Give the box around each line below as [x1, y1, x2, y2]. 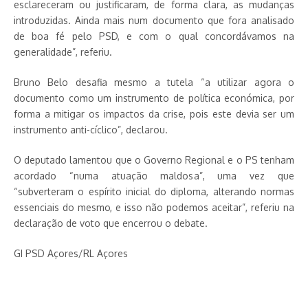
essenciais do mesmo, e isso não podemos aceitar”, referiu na [14, 201, 294, 213]
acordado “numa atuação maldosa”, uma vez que [14, 170, 294, 181]
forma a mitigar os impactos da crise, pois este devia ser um [14, 108, 294, 120]
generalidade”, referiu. [14, 46, 112, 58]
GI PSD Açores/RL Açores [14, 247, 128, 259]
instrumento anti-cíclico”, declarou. [14, 124, 168, 135]
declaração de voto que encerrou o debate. [14, 217, 208, 229]
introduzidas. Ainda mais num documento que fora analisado [14, 14, 294, 26]
